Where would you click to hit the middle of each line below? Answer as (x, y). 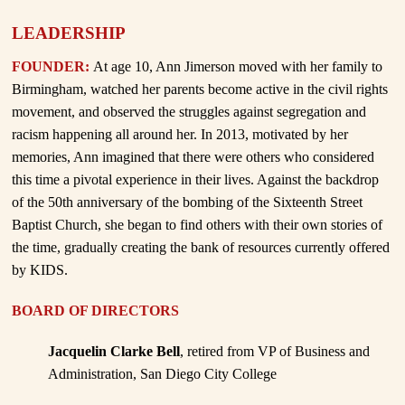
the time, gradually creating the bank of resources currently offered (201, 248)
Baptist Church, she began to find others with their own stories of (198, 225)
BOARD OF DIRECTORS (98, 311)
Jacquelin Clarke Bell (114, 352)
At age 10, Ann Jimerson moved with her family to (238, 67)
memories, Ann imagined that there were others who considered (193, 157)
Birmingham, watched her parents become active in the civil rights (200, 89)
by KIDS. (40, 270)
